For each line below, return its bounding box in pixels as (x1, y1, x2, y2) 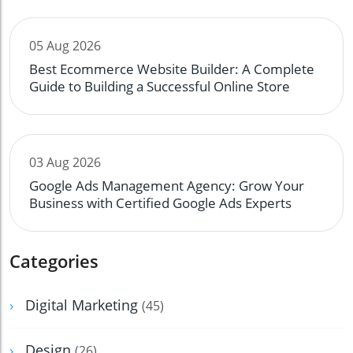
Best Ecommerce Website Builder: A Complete (29, 60, 314, 79)
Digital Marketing (25, 295, 142, 315)
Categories (9, 249, 98, 273)
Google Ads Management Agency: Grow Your (29, 176, 304, 195)
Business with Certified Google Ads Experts (29, 194, 292, 213)
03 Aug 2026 (29, 154, 101, 172)
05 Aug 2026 (29, 37, 101, 55)
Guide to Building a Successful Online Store (29, 77, 290, 96)
